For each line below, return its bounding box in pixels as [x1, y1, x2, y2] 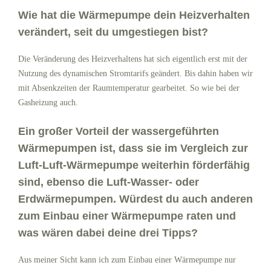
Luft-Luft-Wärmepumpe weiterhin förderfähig [18, 158, 250, 171]
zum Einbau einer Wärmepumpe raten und [18, 209, 236, 222]
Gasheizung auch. [18, 97, 78, 107]
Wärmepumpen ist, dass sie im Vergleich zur [18, 142, 248, 154]
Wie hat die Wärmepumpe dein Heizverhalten [18, 8, 250, 21]
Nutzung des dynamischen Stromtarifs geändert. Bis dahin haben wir [18, 68, 253, 78]
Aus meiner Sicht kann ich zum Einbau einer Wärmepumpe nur [18, 255, 236, 264]
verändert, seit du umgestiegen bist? [18, 25, 208, 38]
